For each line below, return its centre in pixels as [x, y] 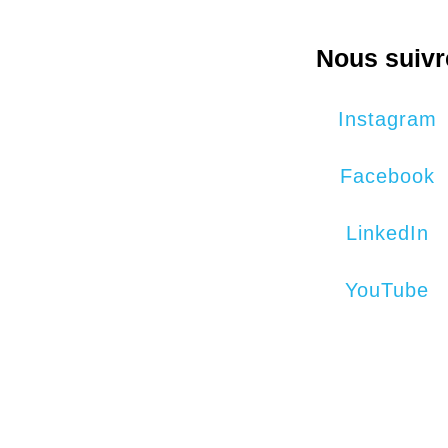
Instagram [387, 119]
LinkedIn [387, 233]
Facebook [387, 176]
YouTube [387, 290]
